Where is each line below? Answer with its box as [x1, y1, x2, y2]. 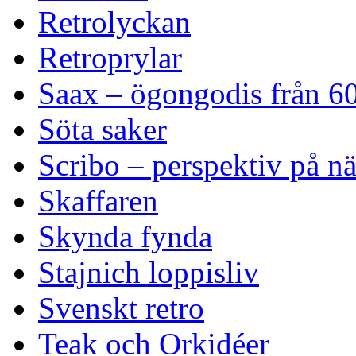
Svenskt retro [38, 291, 204, 325]
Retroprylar [38, 41, 182, 75]
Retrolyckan [38, 5, 191, 39]
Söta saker [38, 112, 167, 146]
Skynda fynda [38, 219, 212, 253]
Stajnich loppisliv [38, 255, 259, 289]
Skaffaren [38, 184, 158, 218]
